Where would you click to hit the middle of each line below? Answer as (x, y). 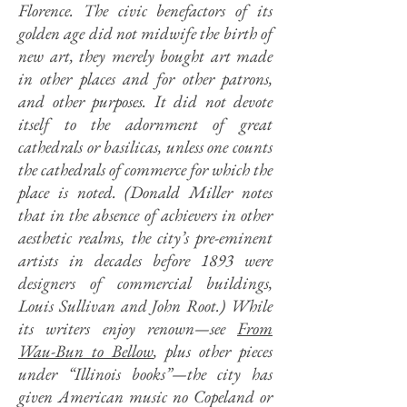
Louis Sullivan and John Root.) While (145, 306)
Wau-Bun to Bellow (86, 351)
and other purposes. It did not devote (145, 101)
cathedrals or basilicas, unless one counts (145, 147)
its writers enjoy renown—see (128, 328)
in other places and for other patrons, (145, 79)
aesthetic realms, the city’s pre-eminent (145, 238)
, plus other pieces (213, 351)
